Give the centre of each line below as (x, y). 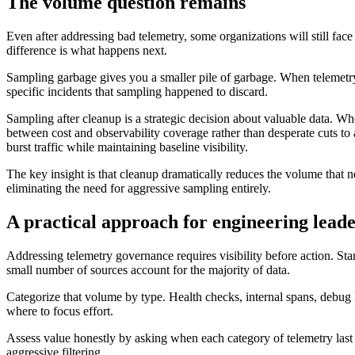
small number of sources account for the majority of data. (148, 269)
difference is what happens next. (87, 51)
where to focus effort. (60, 311)
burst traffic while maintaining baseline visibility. (127, 147)
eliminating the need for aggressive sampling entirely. (139, 189)
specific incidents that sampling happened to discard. (137, 92)
